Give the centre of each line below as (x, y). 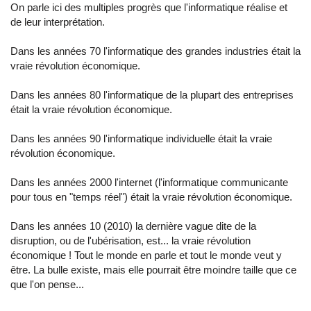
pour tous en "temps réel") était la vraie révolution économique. (151, 197)
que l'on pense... (47, 285)
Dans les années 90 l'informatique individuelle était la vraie (141, 139)
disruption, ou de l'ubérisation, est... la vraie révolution (131, 241)
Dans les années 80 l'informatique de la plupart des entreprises (152, 95)
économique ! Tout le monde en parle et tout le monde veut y (146, 255)
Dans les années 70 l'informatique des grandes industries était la (155, 51)
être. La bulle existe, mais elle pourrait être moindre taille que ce (153, 270)
